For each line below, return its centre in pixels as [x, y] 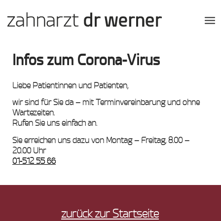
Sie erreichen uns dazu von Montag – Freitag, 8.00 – [101, 140]
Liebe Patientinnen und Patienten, [70, 85]
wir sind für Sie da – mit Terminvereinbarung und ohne [106, 103]
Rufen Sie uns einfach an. [55, 123]
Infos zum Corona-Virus [86, 60]
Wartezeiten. [34, 113]
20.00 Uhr [29, 150]
